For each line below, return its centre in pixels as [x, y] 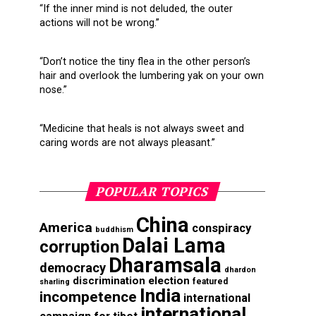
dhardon [240, 270]
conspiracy [221, 229]
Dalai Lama [174, 246]
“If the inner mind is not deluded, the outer [136, 9]
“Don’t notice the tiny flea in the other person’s [145, 62]
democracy [73, 268]
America [66, 228]
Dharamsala [165, 266]
